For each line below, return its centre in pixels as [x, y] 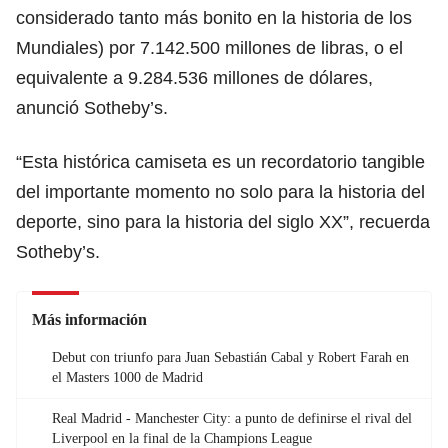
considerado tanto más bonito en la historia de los [214, 17]
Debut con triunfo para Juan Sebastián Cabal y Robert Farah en [230, 357]
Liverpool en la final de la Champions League [182, 438]
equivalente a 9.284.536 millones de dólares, [194, 77]
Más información [89, 319]
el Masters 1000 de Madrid [127, 377]
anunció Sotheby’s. [92, 107]
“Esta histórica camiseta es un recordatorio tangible [220, 161]
